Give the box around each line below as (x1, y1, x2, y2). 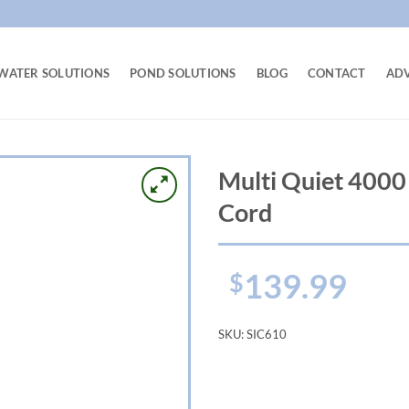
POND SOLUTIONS (130, 66, 236, 80)
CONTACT (307, 66, 366, 80)
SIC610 (246, 327, 287, 342)
